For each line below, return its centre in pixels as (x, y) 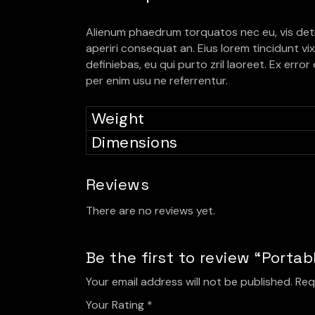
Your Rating (116, 304)
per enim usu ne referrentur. (157, 80)
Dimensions (135, 142)
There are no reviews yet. (150, 210)
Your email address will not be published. (189, 281)
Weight (118, 118)
